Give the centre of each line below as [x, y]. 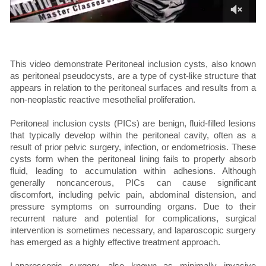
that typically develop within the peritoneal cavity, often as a [133, 135]
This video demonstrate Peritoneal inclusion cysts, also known [133, 64]
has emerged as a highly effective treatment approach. [115, 242]
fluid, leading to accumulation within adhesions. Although [133, 171]
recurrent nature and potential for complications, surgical [133, 218]
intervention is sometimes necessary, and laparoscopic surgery [133, 230]
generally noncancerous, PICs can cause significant [133, 183]
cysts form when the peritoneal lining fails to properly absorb [133, 159]
